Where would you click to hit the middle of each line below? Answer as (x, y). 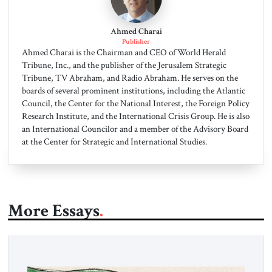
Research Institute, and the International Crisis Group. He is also (135, 116)
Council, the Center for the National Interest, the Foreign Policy (135, 104)
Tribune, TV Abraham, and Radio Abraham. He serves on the (130, 78)
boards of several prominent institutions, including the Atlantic (133, 91)
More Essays (53, 211)
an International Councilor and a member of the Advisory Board (135, 129)
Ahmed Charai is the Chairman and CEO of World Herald (124, 53)
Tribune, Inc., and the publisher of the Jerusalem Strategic (124, 65)
